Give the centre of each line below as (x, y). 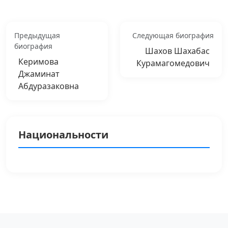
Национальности (63, 134)
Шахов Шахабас (177, 51)
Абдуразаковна (49, 86)
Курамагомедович (173, 63)
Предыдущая (37, 35)
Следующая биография (173, 35)
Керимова (38, 61)
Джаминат (39, 74)
